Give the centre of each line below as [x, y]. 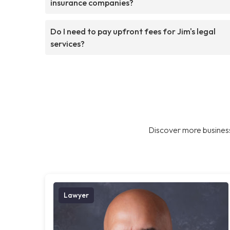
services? [68, 43]
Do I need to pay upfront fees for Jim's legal [133, 31]
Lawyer [76, 195]
